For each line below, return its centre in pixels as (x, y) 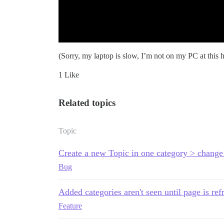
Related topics (87, 102)
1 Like (69, 74)
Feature (70, 205)
